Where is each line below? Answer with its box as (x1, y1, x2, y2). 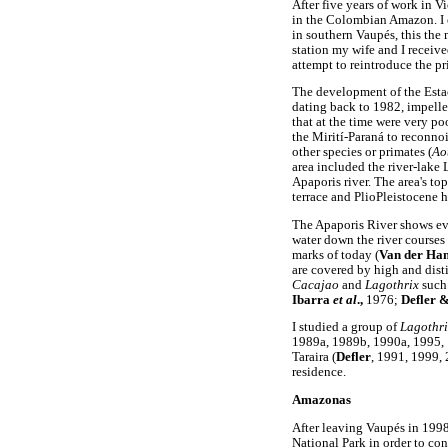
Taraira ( (292, 350, 336, 365)
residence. (292, 365, 346, 380)
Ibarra (292, 292, 333, 307)
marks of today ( (292, 247, 379, 262)
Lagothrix (365, 277, 419, 292)
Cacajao (292, 277, 339, 292)
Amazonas (292, 393, 351, 408)
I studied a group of (292, 320, 400, 335)
